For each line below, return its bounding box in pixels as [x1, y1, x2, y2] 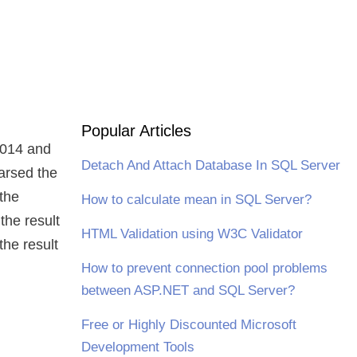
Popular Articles [80, 122, 191, 139]
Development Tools [80, 339, 194, 355]
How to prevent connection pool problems [80, 261, 328, 276]
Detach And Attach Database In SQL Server [80, 158, 340, 173]
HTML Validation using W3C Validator [80, 226, 303, 241]
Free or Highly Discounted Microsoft [80, 317, 296, 332]
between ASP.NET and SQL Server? [80, 283, 295, 298]
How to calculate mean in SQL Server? [80, 192, 312, 207]
